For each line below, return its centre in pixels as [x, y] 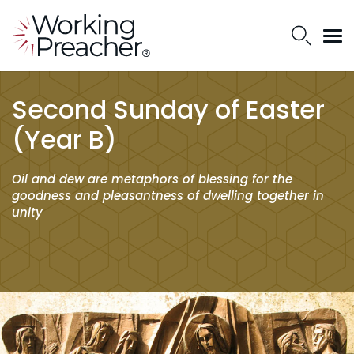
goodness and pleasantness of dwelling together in [168, 196]
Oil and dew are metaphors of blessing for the [152, 179]
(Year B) [64, 139]
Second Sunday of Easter [168, 109]
